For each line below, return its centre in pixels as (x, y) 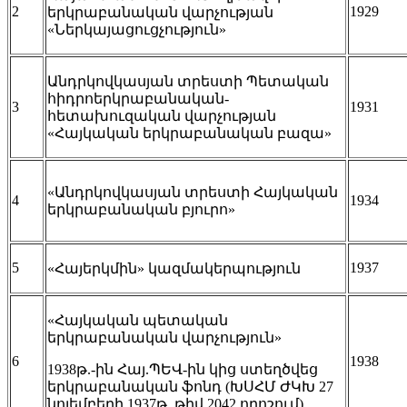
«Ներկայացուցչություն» (137, 29)
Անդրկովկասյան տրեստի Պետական (188, 81)
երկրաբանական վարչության (160, 12)
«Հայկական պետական (138, 320)
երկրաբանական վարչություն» (164, 337)
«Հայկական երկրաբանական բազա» (189, 133)
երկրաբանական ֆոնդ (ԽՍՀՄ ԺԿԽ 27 (190, 386)
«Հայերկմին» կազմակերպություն (174, 268)
